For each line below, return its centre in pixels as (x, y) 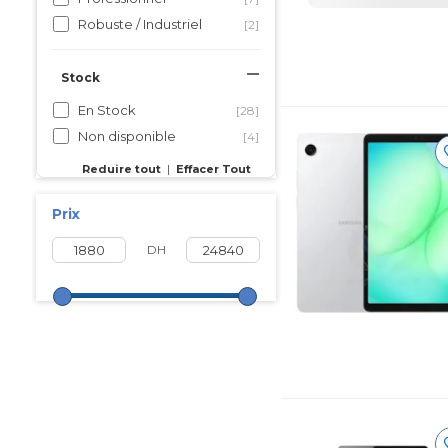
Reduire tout (121, 169)
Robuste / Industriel (140, 24)
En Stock (107, 110)
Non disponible (127, 136)
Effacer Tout (213, 169)
